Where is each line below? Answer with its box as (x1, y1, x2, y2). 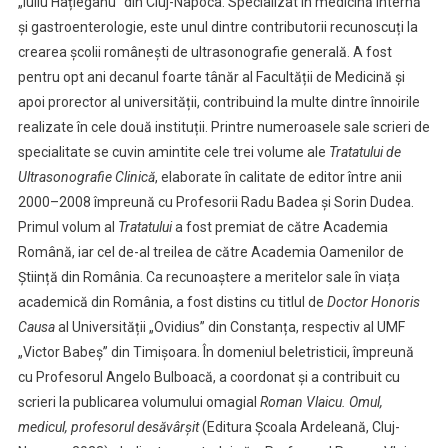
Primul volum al (17, 219, 118, 236)
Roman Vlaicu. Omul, (259, 394, 383, 411)
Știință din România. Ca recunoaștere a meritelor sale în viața (17, 269, 400, 286)
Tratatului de (328, 144, 401, 161)
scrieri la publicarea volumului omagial (17, 394, 260, 411)
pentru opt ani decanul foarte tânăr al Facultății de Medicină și (17, 69, 405, 86)
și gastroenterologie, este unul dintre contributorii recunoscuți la (17, 19, 418, 36)
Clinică (114, 169, 155, 186)
